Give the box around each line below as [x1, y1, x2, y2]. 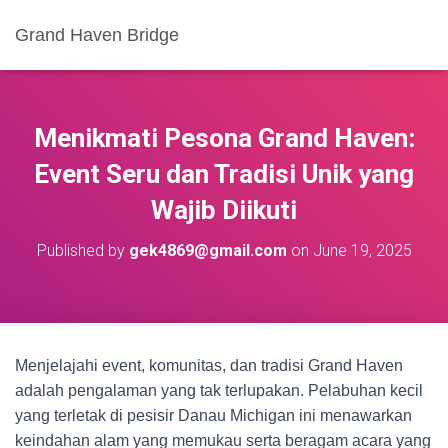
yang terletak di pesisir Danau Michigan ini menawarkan [15, 407, 412, 424]
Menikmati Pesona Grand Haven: [33, 123, 415, 153]
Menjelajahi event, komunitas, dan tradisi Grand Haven [15, 357, 403, 374]
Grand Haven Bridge [15, 25, 179, 45]
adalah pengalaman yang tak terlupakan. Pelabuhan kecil [15, 382, 423, 399]
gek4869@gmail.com [128, 241, 287, 260]
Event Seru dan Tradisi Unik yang [34, 159, 414, 189]
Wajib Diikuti [151, 195, 297, 225]
